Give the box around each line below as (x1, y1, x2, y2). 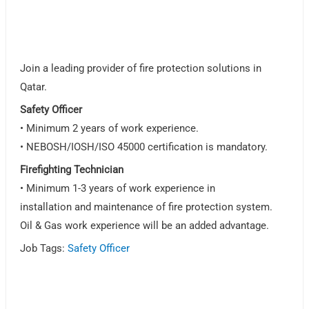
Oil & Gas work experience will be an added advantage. (20, 219, 270, 232)
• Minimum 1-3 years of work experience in (20, 182, 216, 195)
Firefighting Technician (20, 163, 124, 177)
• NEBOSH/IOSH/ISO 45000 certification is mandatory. (20, 141, 268, 154)
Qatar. (20, 81, 48, 94)
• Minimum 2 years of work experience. (20, 122, 199, 135)
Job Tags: (20, 242, 68, 255)
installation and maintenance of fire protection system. (20, 201, 273, 214)
